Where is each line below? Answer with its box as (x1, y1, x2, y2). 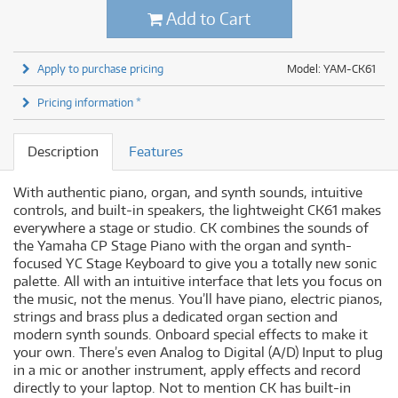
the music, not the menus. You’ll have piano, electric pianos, (13, 291, 383, 308)
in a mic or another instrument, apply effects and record (13, 362, 361, 379)
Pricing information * (37, 95, 141, 110)
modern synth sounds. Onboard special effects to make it (13, 326, 368, 344)
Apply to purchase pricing (37, 61, 163, 76)
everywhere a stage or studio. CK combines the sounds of (13, 219, 369, 237)
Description (28, 143, 99, 161)
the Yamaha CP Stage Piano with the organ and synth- (13, 237, 352, 255)
